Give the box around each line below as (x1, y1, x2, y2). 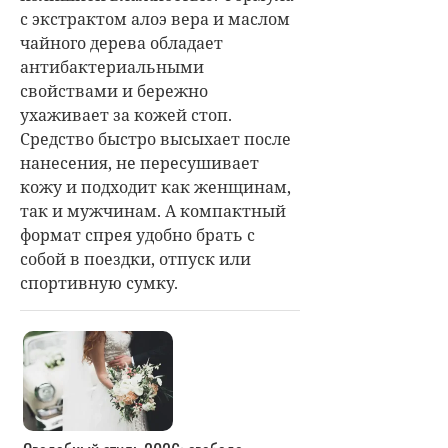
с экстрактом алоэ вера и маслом (20, 7, 290, 30)
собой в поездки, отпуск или (20, 247, 251, 270)
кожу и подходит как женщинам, (20, 175, 291, 198)
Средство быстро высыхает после (20, 127, 291, 150)
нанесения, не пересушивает (20, 151, 259, 174)
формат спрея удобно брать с (20, 223, 255, 246)
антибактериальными (20, 55, 204, 78)
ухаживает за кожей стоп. (20, 103, 232, 126)
